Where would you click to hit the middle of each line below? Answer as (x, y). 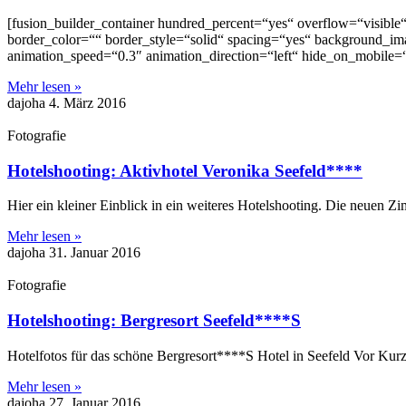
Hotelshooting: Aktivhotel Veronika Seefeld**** (185, 170)
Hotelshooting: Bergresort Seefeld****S (154, 321)
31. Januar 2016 (95, 253)
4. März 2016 (87, 103)
